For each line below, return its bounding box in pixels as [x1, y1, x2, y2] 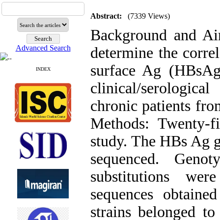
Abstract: [90, 12, 122, 20]
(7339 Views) [128, 12, 170, 20]
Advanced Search [15, 44, 71, 52]
